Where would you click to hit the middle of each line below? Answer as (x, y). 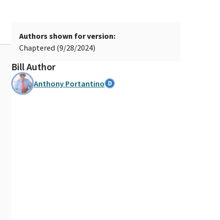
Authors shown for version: (67, 36)
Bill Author (33, 66)
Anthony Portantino (69, 83)
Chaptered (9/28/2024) (57, 47)
